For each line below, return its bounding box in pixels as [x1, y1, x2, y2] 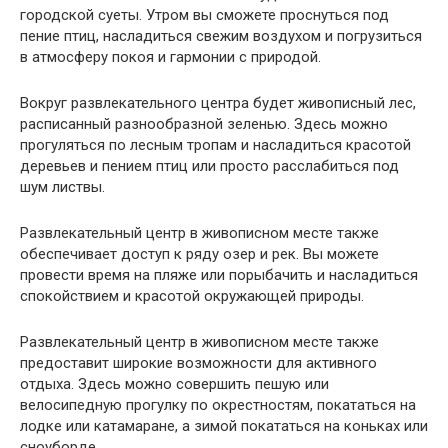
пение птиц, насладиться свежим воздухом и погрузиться [20, 26, 422, 45]
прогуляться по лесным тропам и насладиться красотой [20, 135, 411, 154]
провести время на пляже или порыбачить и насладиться [20, 265, 418, 284]
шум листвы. [20, 177, 105, 196]
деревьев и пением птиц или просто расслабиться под [20, 156, 399, 175]
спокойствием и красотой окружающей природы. [20, 286, 364, 305]
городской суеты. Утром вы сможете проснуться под [20, 5, 389, 24]
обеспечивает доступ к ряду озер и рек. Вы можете [20, 244, 379, 263]
